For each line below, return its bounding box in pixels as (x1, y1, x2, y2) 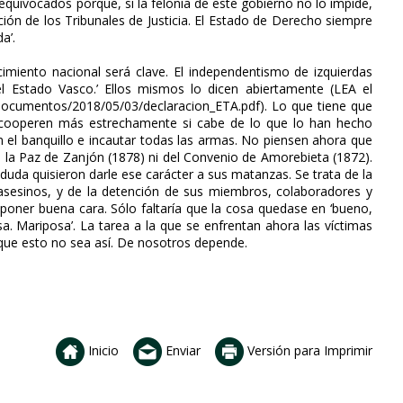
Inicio (85, 341, 119, 359)
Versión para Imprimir (244, 341, 372, 359)
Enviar (162, 341, 201, 359)
